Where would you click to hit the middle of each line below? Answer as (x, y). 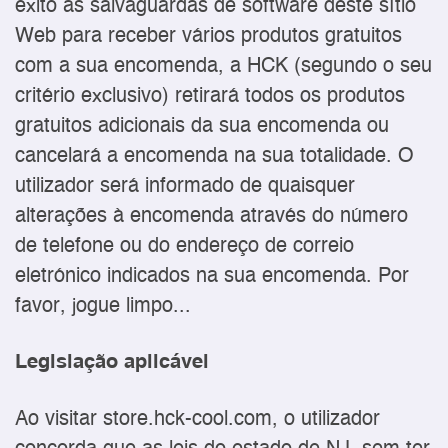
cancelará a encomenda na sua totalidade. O (214, 157)
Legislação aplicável (112, 363)
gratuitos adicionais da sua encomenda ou (202, 127)
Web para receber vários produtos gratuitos (208, 37)
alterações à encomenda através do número (211, 217)
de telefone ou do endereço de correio (184, 247)
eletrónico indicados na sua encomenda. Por (212, 277)
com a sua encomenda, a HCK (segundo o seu (223, 67)
